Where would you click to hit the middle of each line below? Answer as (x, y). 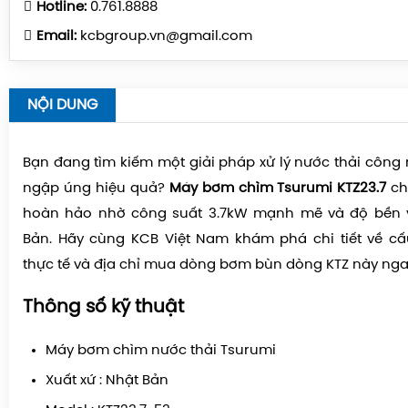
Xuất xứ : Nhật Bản (107, 380)
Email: (56, 36)
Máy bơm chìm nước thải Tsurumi (161, 350)
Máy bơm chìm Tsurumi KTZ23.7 (278, 188)
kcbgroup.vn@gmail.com (164, 36)
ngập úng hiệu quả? (96, 188)
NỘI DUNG (62, 105)
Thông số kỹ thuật (103, 307)
